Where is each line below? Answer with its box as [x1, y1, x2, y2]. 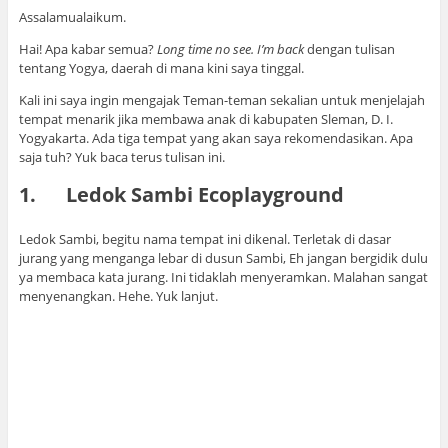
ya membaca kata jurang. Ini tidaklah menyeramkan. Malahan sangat [18, 268, 428, 287]
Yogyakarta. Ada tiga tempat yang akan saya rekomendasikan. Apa [18, 129, 413, 148]
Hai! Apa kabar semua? [18, 40, 157, 59]
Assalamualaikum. [18, 8, 126, 27]
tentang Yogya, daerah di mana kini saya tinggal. [18, 59, 304, 78]
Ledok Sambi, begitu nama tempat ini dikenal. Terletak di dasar [18, 230, 391, 249]
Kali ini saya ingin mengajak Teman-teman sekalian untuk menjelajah [18, 91, 425, 110]
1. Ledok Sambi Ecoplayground [18, 181, 344, 209]
